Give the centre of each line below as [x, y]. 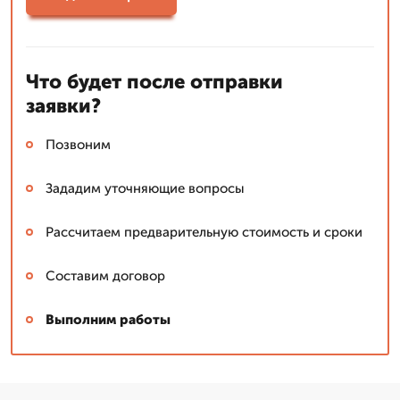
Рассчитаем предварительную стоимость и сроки [204, 232]
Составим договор [105, 275]
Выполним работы [108, 319]
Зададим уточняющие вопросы [145, 188]
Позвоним [78, 144]
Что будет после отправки [154, 81]
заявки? [63, 105]
